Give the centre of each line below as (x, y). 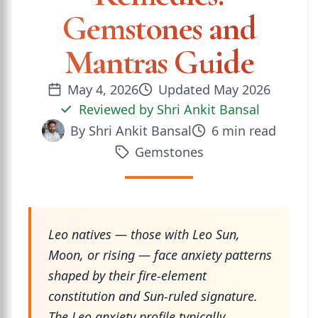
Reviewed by (117, 109)
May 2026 (242, 89)
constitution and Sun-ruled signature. (153, 296)
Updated (186, 89)
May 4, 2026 (103, 89)
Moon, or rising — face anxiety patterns (160, 255)
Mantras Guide (159, 62)
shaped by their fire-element (127, 275)
